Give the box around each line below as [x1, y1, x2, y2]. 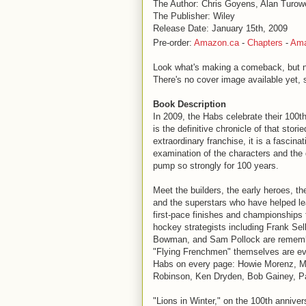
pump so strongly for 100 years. [153, 161, 279, 171]
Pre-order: [153, 38, 194, 48]
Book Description [153, 99, 226, 109]
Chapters [247, 38, 283, 48]
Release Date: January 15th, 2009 [153, 23, 288, 33]
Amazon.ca [194, 38, 239, 48]
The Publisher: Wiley [153, 11, 235, 21]
